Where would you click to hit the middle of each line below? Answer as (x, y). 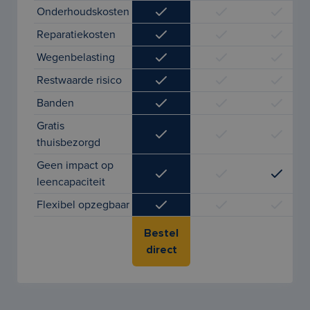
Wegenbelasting (76, 57)
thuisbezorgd (69, 143)
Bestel (161, 233)
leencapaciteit (71, 182)
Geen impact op (75, 165)
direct (161, 250)
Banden (55, 103)
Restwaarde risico (79, 80)
